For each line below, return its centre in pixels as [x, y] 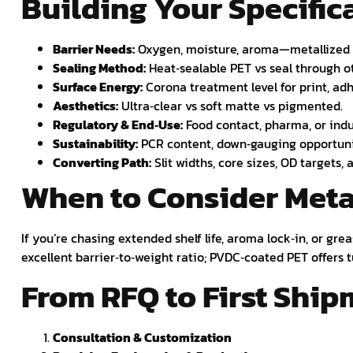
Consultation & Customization [142, 338]
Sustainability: [95, 144]
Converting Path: [102, 163]
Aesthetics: [85, 106]
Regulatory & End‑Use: [118, 125]
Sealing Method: [99, 68]
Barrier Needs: [94, 49]
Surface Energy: [98, 87]
